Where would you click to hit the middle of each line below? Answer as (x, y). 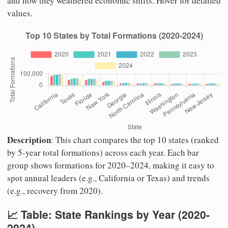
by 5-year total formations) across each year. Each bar (103, 153)
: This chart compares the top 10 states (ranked (135, 140)
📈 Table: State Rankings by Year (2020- (108, 215)
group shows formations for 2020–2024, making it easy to (111, 165)
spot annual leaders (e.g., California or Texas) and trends (108, 178)
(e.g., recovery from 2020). (55, 191)
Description (29, 140)
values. (20, 13)
